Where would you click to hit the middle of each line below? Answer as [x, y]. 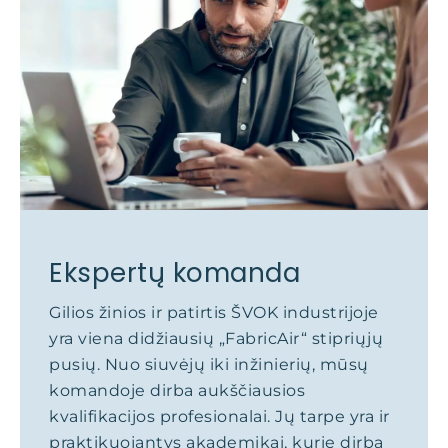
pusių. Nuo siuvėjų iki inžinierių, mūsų [209, 364]
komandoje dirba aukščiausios [177, 390]
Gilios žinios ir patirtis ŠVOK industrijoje [214, 312]
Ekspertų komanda [174, 273]
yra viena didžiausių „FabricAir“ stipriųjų [216, 338]
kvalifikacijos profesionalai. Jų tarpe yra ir [219, 416]
